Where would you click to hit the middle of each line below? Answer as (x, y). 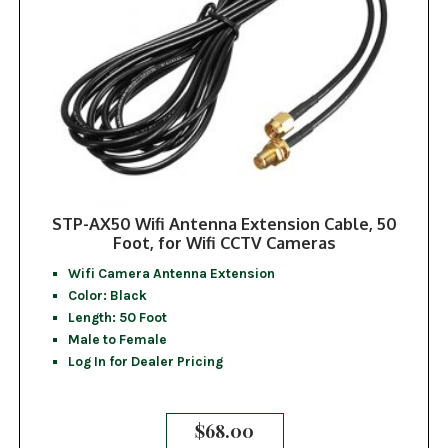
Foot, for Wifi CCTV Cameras (224, 243)
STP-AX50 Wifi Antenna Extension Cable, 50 (224, 224)
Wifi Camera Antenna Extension (171, 273)
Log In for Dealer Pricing (145, 361)
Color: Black (107, 295)
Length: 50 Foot (117, 317)
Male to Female (117, 339)
